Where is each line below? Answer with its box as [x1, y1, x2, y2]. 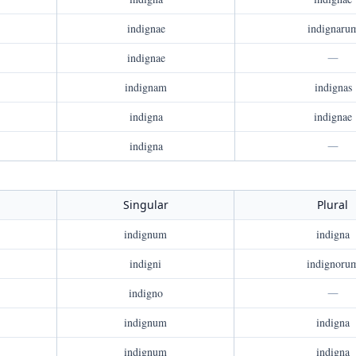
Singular [122, 197, 168, 212]
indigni [130, 256, 161, 271]
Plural [317, 197, 348, 212]
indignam [125, 79, 167, 95]
